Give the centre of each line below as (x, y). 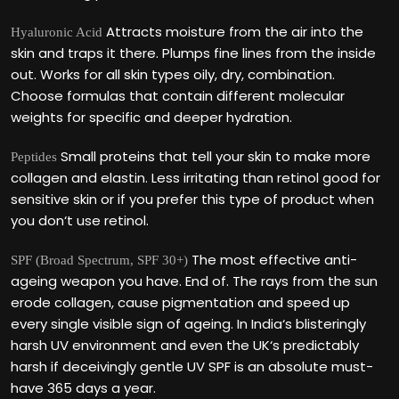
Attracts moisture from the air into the (233, 32)
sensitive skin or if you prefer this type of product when (192, 199)
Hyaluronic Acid (57, 32)
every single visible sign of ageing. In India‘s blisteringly (188, 324)
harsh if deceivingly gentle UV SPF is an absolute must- (192, 366)
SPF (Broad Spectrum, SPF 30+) (99, 260)
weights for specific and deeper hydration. (151, 117)
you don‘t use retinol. (80, 220)
